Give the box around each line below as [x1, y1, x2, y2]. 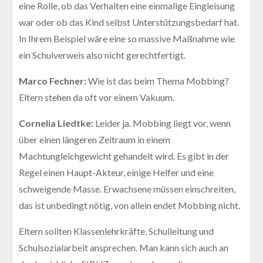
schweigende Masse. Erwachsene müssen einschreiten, [19, 183, 236, 194]
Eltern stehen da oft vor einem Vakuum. [19, 91, 175, 103]
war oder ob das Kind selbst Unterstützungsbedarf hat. [19, 16, 240, 28]
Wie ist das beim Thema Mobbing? [88, 75, 230, 86]
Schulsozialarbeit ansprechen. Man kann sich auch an [19, 241, 229, 253]
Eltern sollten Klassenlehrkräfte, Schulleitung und [19, 225, 214, 237]
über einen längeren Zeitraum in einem [19, 133, 171, 145]
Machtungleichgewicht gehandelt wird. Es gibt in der [19, 150, 230, 161]
